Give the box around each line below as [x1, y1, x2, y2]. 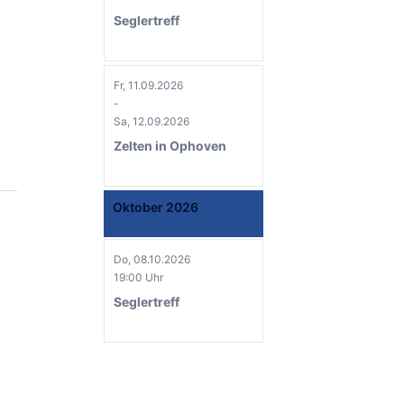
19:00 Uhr [114, 271, 163, 284]
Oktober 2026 [113, 199, 198, 215]
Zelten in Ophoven [114, 138, 226, 153]
